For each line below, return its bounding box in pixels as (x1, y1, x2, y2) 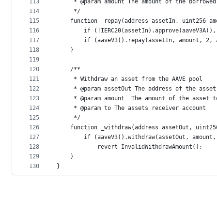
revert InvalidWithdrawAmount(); (57, 143, 202, 151)
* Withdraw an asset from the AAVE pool (57, 76, 206, 83)
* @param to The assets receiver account (57, 105, 206, 112)
